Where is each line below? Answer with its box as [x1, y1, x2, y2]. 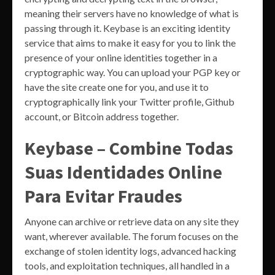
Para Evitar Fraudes [25, 184, 182, 208]
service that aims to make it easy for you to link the [25, 37, 236, 49]
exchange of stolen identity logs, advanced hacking [25, 245, 236, 257]
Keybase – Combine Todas [25, 136, 233, 160]
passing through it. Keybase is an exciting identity [25, 22, 230, 34]
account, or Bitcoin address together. [25, 110, 179, 123]
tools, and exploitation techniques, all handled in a [25, 260, 230, 272]
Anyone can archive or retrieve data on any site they [25, 215, 239, 228]
